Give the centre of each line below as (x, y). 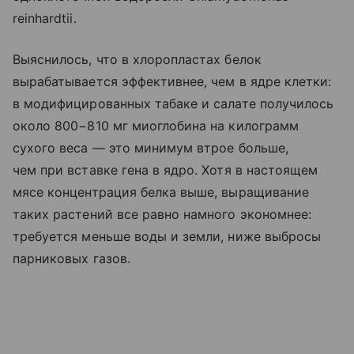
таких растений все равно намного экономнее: (162, 214)
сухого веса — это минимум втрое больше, (151, 147)
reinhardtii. (45, 18)
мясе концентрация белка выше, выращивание (161, 192)
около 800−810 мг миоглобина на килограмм (156, 125)
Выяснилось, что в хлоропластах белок (137, 59)
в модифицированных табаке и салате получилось (173, 103)
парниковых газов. (72, 258)
